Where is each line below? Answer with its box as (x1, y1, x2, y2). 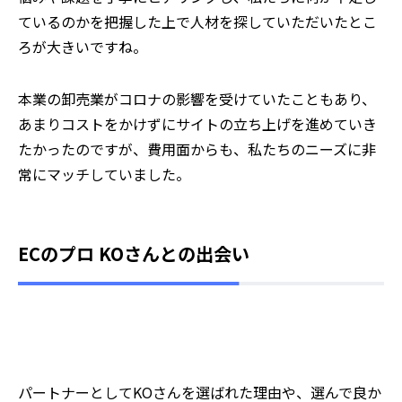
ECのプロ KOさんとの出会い (18, 240, 249, 267)
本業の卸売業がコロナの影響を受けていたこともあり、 (18, 88, 376, 110)
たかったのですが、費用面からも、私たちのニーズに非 (18, 138, 376, 161)
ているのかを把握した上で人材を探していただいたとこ (18, 11, 377, 33)
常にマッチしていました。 (18, 163, 190, 186)
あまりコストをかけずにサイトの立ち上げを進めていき (18, 113, 377, 135)
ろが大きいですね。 (18, 36, 147, 58)
